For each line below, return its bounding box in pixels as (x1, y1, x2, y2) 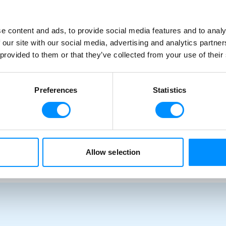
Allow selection (85, 147, 141, 156)
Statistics (153, 85, 186, 94)
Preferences (34, 85, 78, 94)
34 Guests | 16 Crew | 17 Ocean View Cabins (34, 8, 169, 17)
